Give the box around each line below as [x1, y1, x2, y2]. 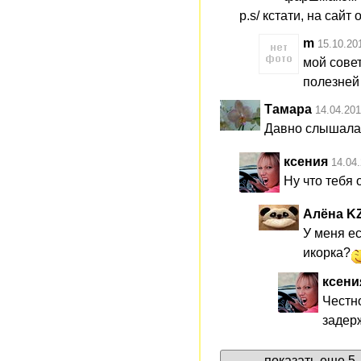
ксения [284, 154, 328, 168]
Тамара [264, 102, 312, 116]
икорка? [303, 245, 351, 259]
